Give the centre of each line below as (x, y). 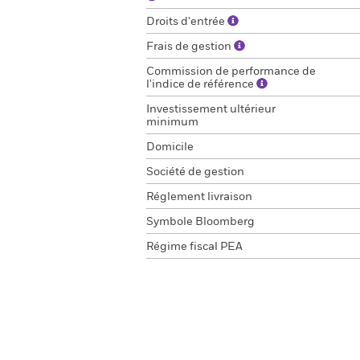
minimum (172, 122)
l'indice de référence (201, 84)
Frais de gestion (190, 47)
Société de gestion (195, 172)
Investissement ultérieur (211, 109)
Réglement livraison (199, 197)
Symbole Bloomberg (200, 222)
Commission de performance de (231, 72)
